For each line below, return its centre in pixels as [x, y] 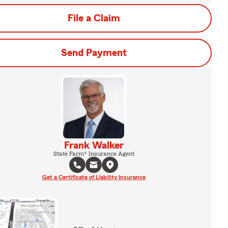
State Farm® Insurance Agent [94, 154]
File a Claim [94, 18]
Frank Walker [94, 146]
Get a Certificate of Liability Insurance [94, 177]
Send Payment [94, 53]
